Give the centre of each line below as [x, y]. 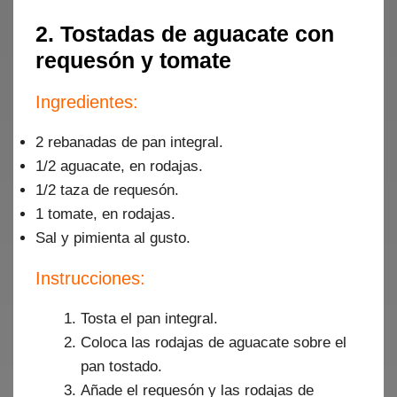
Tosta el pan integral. [149, 319]
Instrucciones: [90, 278]
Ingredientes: [87, 102]
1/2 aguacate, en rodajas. [119, 166]
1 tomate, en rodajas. [105, 214]
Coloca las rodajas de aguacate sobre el [214, 343]
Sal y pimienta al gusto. [113, 238]
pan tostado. [121, 366]
